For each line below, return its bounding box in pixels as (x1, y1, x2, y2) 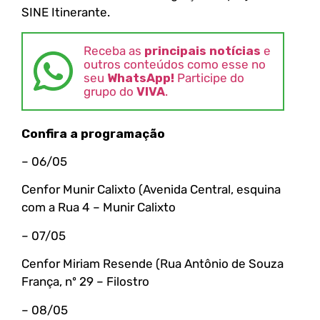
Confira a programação (21, 126, 165, 141)
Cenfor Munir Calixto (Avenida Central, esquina (21, 182, 281, 197)
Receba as (84, 43, 144, 58)
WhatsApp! (107, 70, 174, 85)
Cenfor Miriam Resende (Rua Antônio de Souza (21, 256, 284, 271)
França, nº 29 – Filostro (21, 274, 149, 289)
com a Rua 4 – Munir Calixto (21, 200, 176, 215)
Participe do (174, 70, 244, 85)
